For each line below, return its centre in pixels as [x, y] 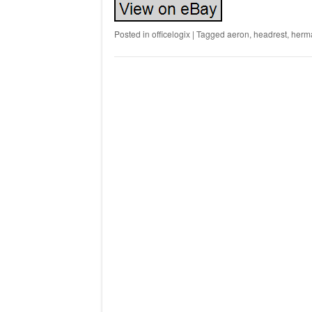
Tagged [211, 34]
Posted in [133, 34]
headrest [270, 34]
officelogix [171, 34]
